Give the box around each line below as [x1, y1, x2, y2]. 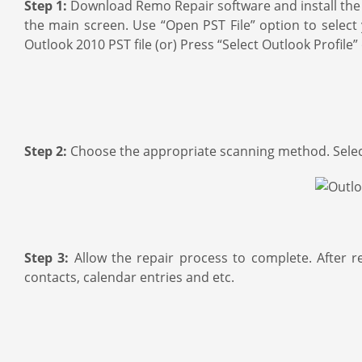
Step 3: [24, 249, 74, 267]
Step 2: [24, 142, 67, 160]
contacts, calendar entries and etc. [24, 268, 234, 286]
